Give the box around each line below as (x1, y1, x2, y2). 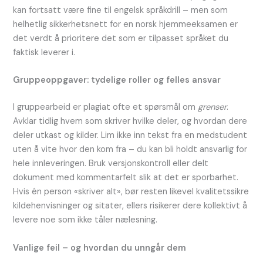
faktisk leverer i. (13, 47, 76, 59)
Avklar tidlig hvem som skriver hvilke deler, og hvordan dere (13, 116, 248, 127)
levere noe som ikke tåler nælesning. (13, 214, 158, 226)
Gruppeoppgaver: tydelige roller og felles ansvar (13, 75, 221, 86)
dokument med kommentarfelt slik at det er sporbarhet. (13, 172, 239, 184)
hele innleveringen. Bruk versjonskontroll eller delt (13, 158, 209, 170)
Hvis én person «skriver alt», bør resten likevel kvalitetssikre (13, 186, 249, 198)
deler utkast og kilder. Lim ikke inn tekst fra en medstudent (13, 130, 248, 141)
